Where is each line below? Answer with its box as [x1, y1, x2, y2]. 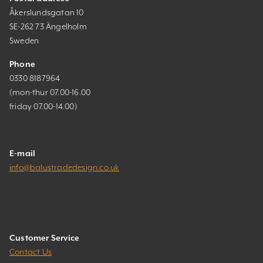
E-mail [9, 149, 36, 158]
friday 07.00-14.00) [9, 102, 77, 111]
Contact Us [9, 247, 52, 257]
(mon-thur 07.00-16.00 [9, 87, 91, 97]
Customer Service [9, 233, 80, 242]
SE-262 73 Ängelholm [9, 22, 87, 31]
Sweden [9, 36, 39, 45]
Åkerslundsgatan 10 [9, 8, 84, 17]
